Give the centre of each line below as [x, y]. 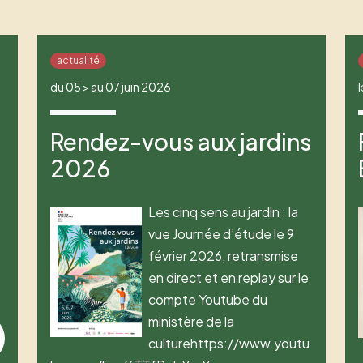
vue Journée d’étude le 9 [222, 234]
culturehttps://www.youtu [229, 344]
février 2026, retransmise [224, 256]
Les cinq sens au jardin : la [224, 212]
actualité [78, 60]
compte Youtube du [208, 300]
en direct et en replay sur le [229, 278]
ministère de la [192, 322]
